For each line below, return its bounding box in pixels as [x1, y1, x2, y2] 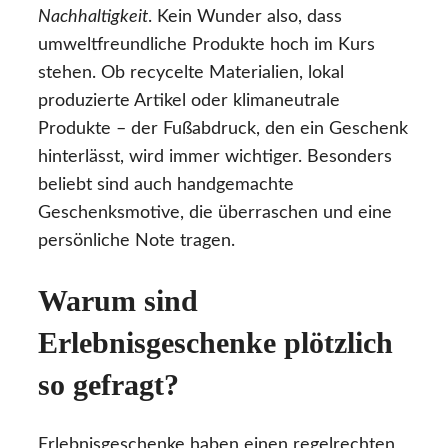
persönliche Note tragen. [38, 232, 235, 251]
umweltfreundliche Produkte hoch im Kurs [38, 36, 375, 55]
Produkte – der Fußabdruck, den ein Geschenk [38, 120, 408, 139]
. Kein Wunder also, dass [148, 8, 342, 27]
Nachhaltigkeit [38, 8, 148, 27]
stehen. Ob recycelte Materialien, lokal [38, 64, 344, 83]
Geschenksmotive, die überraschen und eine [38, 204, 392, 223]
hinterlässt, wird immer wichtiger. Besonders [38, 148, 392, 167]
